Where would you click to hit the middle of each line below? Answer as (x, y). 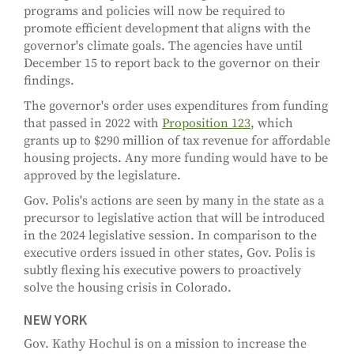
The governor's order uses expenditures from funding (176, 106)
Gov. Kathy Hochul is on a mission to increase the (165, 344)
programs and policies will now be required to (154, 11)
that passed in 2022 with (93, 124)
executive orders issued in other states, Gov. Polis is (169, 253)
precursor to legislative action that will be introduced (174, 218)
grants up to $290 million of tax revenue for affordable (177, 141)
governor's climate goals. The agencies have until (163, 46)
